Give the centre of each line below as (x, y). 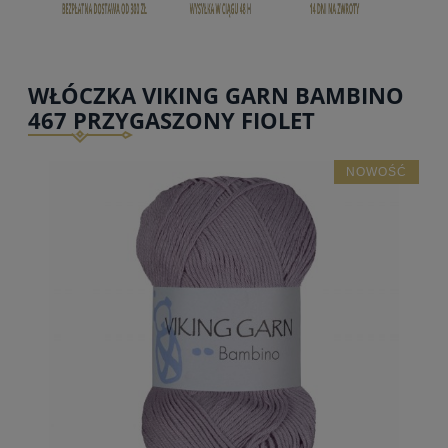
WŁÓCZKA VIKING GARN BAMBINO (216, 95)
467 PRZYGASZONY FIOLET (171, 120)
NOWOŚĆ (376, 172)
